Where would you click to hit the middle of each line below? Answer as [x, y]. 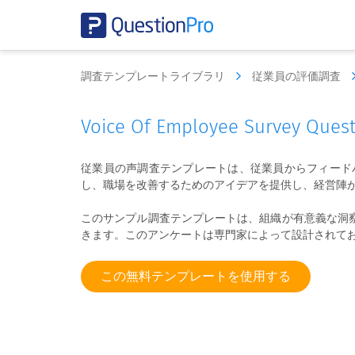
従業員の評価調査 [298, 76]
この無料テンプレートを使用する [196, 276]
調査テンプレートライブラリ [155, 76]
